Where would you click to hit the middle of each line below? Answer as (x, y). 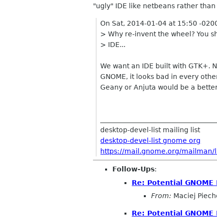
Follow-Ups (133, 169)
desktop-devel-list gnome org (151, 140)
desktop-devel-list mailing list (150, 130)
